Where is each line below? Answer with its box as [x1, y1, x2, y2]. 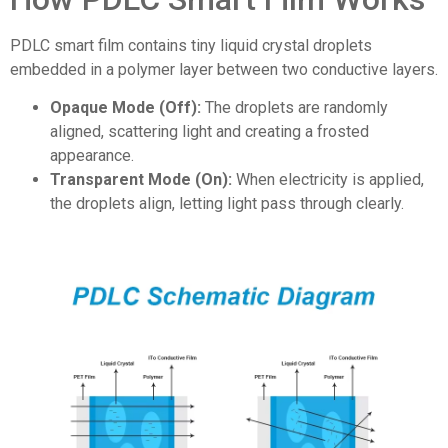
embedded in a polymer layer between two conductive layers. [10, 59, 438, 79]
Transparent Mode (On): [50, 170, 232, 190]
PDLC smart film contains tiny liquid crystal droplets [10, 35, 372, 55]
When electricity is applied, [232, 170, 424, 190]
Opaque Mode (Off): [50, 98, 201, 118]
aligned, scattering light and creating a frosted [50, 122, 369, 142]
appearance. [50, 146, 134, 166]
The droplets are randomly [201, 98, 388, 118]
